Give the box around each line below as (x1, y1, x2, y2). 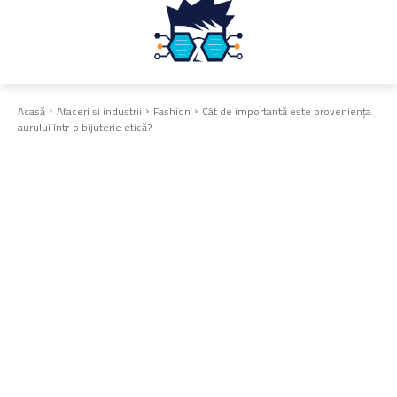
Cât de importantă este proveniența (202, 100, 371, 121)
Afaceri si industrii (57, 100, 142, 121)
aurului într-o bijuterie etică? (18, 116, 152, 137)
